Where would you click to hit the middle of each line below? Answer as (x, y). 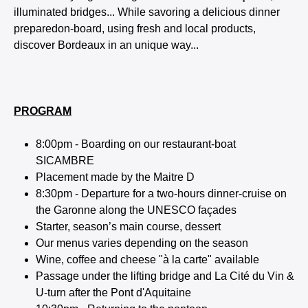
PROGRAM (43, 111)
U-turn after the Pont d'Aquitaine (113, 293)
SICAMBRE (65, 161)
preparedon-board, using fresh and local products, (135, 29)
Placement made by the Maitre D (115, 177)
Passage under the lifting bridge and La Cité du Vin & (165, 276)
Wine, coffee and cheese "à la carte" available (149, 260)
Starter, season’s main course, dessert (128, 227)
